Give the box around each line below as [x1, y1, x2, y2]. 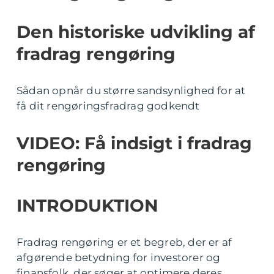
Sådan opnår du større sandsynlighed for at [17, 84, 246, 97]
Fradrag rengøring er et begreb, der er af [17, 236, 232, 248]
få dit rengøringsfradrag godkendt [17, 100, 200, 112]
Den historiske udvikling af [17, 21, 255, 42]
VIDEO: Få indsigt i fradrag [17, 133, 252, 154]
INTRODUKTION [17, 195, 158, 216]
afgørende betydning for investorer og [17, 251, 221, 264]
